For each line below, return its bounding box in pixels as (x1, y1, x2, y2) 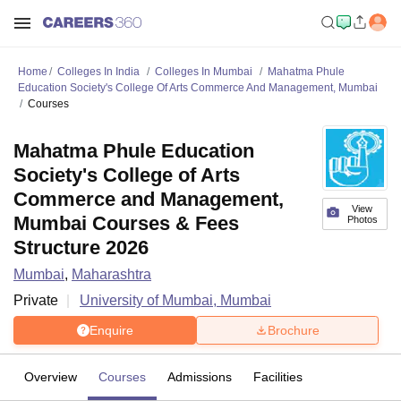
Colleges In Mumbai (155, 65, 252, 78)
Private (13, 293, 58, 308)
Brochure (268, 322, 320, 337)
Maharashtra (72, 267, 151, 282)
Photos (346, 214, 378, 225)
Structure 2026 (13, 236, 149, 259)
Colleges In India (57, 65, 140, 78)
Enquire (89, 322, 133, 337)
